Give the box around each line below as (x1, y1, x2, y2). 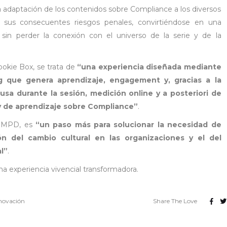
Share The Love (153, 197, 197, 205)
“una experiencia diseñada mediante (77, 62, 221, 71)
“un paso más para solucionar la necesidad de (35, 120, 221, 129)
